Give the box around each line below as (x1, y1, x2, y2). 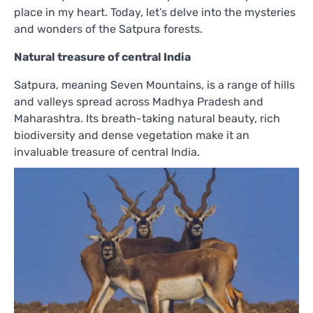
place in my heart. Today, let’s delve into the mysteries (14, 5, 296, 19)
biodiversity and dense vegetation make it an (14, 128, 249, 142)
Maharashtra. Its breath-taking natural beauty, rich (14, 111, 280, 125)
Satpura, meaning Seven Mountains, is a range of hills (14, 78, 295, 92)
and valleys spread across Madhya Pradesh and (14, 94, 263, 108)
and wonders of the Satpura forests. (14, 22, 203, 36)
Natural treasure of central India (14, 50, 191, 64)
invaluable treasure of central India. (14, 145, 200, 159)
